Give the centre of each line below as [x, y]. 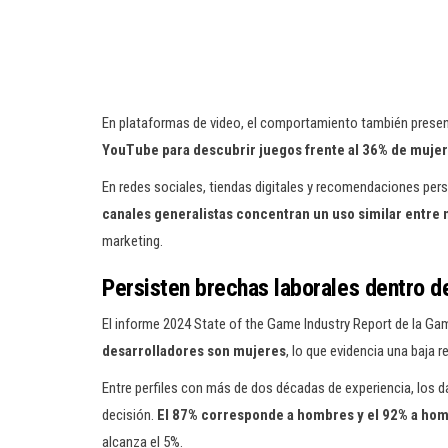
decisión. [129, 415]
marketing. [132, 241]
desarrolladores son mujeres [194, 351]
